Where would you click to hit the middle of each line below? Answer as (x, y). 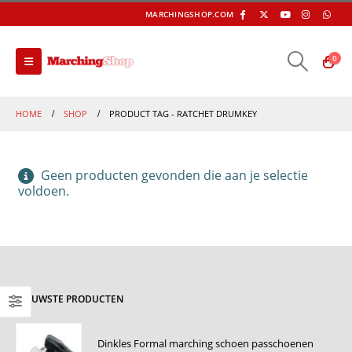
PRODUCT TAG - (143, 114)
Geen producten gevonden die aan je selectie (173, 175)
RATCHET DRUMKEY (217, 114)
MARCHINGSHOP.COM (190, 14)
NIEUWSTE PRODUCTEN (70, 299)
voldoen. (44, 191)
